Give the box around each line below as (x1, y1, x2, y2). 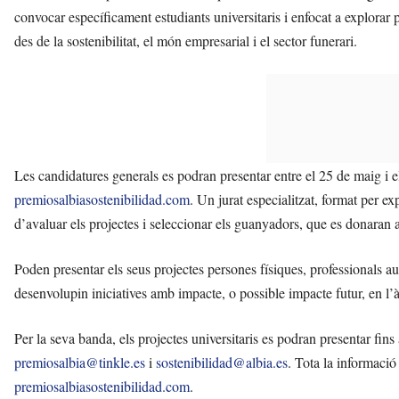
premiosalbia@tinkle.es (14, 353, 145, 372)
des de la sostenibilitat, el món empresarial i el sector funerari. (14, 31, 357, 51)
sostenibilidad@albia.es (156, 353, 288, 372)
